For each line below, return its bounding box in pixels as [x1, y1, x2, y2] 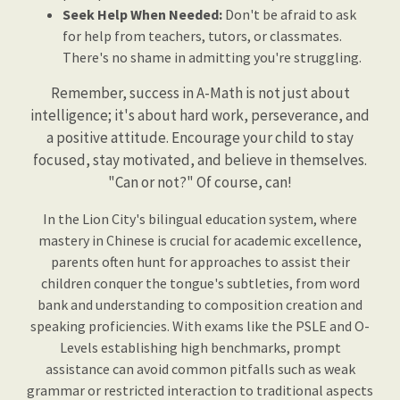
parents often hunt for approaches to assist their [50, 253, 350, 271]
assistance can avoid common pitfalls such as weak [45, 360, 355, 378]
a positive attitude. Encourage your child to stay [46, 128, 354, 147]
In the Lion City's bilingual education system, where [43, 210, 357, 228]
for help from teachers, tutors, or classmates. [62, 27, 342, 45]
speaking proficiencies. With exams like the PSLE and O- [30, 317, 370, 335]
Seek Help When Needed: [62, 5, 222, 23]
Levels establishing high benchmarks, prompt [59, 338, 341, 356]
